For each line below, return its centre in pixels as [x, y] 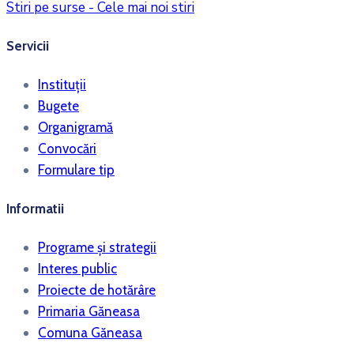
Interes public [77, 269]
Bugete [58, 105]
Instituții [62, 84]
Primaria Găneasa [89, 312]
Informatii [35, 209]
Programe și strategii [97, 248]
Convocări [67, 148]
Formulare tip [76, 169]
